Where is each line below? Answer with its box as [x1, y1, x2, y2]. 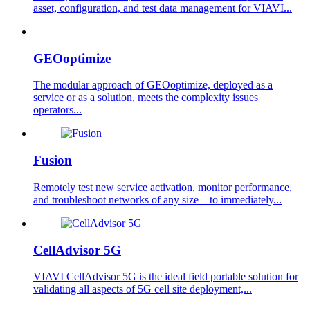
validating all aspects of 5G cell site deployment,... [33, 283, 252, 295]
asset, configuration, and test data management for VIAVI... [33, 1, 292, 14]
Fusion [33, 153, 72, 168]
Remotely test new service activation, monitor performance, [33, 181, 292, 193]
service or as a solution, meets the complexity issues [33, 91, 258, 104]
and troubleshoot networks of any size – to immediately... [33, 193, 282, 206]
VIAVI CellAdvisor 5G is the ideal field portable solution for [33, 271, 298, 283]
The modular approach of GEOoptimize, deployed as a [33, 79, 273, 91]
